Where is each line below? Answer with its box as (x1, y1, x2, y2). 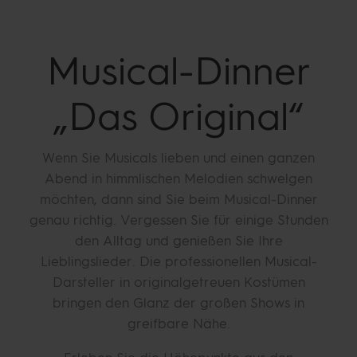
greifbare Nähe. (127, 316, 230, 331)
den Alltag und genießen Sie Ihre (74, 233, 283, 249)
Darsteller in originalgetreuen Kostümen (52, 274, 305, 290)
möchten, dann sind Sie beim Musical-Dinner (39, 191, 318, 207)
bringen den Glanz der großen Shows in (53, 295, 304, 311)
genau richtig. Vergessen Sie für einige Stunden (29, 212, 328, 228)
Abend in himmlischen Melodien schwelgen (45, 171, 312, 186)
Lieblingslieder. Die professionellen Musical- (40, 253, 317, 269)
